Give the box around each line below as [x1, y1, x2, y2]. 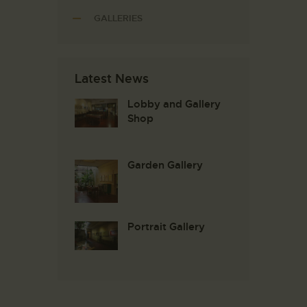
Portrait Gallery [127, 219, 205, 234]
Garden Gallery [127, 158, 203, 173]
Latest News [75, 70, 149, 86]
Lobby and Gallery [127, 97, 221, 111]
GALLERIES [94, 12, 143, 24]
